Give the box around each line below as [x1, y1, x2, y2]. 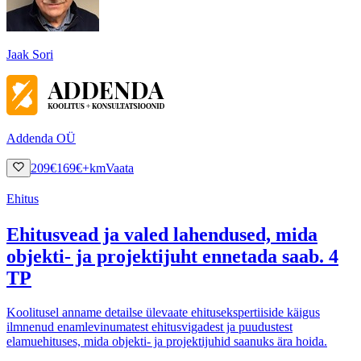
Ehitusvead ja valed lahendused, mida [6, 223, 317, 245]
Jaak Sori [6, 47, 53, 61]
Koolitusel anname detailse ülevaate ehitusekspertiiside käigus [6, 305, 320, 319]
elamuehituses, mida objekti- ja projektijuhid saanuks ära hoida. [6, 334, 327, 348]
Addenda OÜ [6, 131, 76, 145]
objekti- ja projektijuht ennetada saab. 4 [6, 245, 338, 267]
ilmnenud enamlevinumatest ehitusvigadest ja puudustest [6, 319, 293, 334]
